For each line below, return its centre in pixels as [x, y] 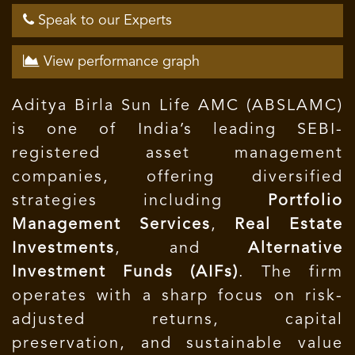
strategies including [140, 201]
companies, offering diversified [177, 177]
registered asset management [177, 154]
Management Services [111, 225]
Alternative [296, 249]
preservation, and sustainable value [177, 344]
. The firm [291, 273]
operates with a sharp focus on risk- [177, 296]
